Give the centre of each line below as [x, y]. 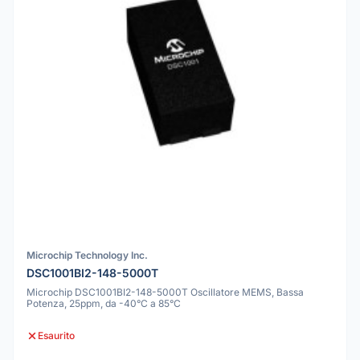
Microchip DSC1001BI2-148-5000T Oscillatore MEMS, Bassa [165, 292]
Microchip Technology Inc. [87, 255]
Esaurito [56, 336]
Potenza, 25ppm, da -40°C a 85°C [104, 304]
